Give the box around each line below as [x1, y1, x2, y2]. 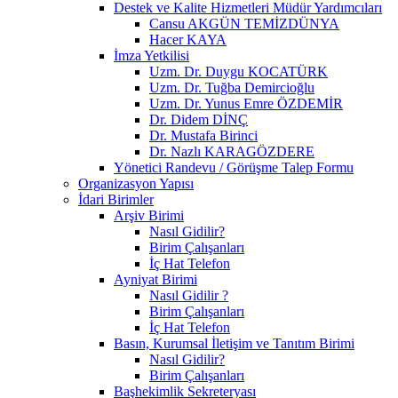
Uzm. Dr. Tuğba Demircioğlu [149, 79, 314, 95]
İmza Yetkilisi [114, 47, 189, 63]
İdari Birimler [78, 191, 154, 207]
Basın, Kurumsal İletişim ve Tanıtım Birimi [114, 335, 354, 351]
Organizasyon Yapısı [78, 175, 194, 191]
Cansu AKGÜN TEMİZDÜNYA [149, 15, 339, 31]
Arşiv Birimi [114, 207, 184, 223]
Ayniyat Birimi [114, 271, 197, 287]
